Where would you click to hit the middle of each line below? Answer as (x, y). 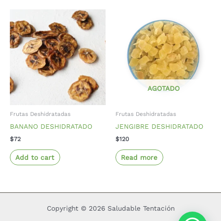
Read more (139, 157)
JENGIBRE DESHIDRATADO (159, 126)
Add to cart (35, 157)
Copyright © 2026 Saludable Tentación (110, 208)
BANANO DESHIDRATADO (51, 126)
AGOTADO (163, 88)
